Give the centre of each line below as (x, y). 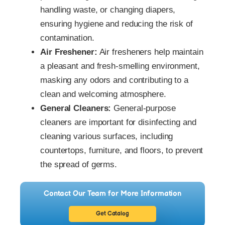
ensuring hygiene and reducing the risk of (117, 24)
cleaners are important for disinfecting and (118, 122)
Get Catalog (113, 213)
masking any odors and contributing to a (115, 80)
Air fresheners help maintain (150, 52)
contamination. (67, 38)
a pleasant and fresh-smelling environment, (120, 66)
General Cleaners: (76, 108)
